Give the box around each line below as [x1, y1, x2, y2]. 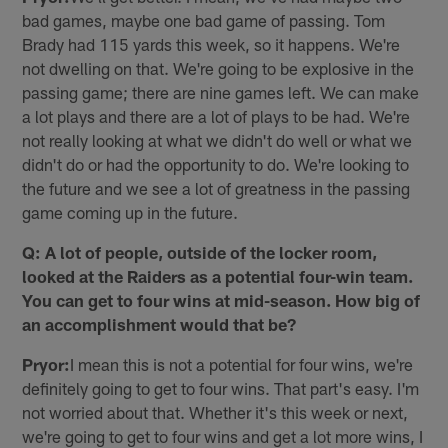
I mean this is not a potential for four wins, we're [70, 354, 414, 375]
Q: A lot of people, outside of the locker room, [22, 242, 378, 263]
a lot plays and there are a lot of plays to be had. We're [22, 106, 411, 127]
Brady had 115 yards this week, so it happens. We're [22, 34, 401, 55]
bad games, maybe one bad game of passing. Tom [22, 10, 386, 31]
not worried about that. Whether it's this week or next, [22, 402, 409, 423]
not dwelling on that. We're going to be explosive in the [22, 58, 415, 79]
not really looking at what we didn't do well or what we [22, 130, 413, 151]
